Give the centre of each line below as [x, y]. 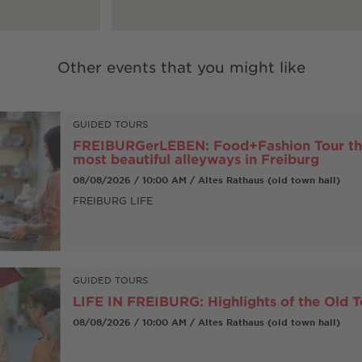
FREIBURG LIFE [112, 200]
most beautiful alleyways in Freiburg [196, 158]
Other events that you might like [181, 67]
